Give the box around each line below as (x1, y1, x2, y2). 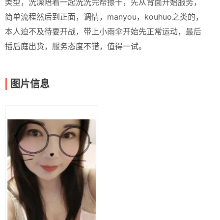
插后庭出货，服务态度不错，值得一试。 (5, 41, 146, 51)
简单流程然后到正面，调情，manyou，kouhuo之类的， (5, 12, 203, 22)
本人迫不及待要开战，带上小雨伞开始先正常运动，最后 (5, 27, 201, 36)
